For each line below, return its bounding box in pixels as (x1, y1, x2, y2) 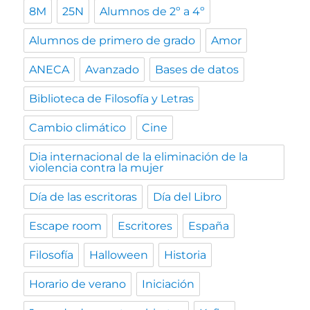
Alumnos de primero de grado (29, 34, 196, 48)
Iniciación (142, 277, 195, 291)
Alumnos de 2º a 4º (100, 5, 206, 19)
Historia (164, 248, 207, 262)
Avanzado (85, 63, 140, 77)
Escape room (29, 219, 102, 233)
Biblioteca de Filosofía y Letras (29, 92, 194, 106)
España (188, 219, 230, 233)
